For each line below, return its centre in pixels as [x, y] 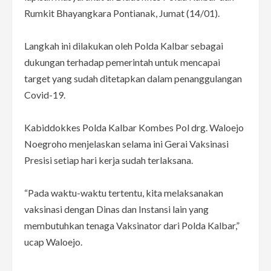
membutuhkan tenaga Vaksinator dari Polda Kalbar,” [132, 225]
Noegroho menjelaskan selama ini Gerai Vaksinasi [126, 143]
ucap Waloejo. [53, 241]
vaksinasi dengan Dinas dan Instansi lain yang [116, 209]
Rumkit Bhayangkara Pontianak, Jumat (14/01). [122, 13]
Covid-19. [45, 94]
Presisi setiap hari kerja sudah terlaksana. [109, 160]
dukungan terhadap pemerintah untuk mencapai [122, 62]
